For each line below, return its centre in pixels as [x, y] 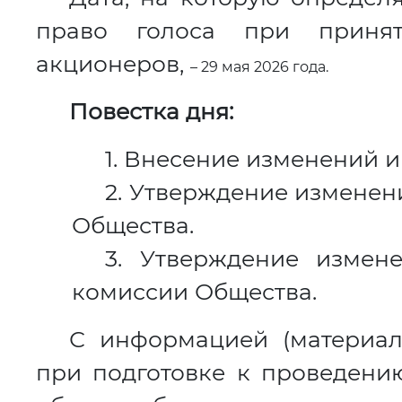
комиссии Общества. [194, 292]
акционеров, [113, 64]
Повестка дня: [152, 111]
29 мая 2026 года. [262, 67]
